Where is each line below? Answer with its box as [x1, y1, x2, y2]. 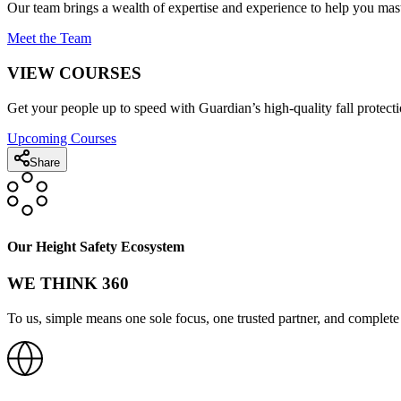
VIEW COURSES [7, 64, 141, 83]
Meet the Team [7, 30, 91, 47]
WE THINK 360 [7, 273, 129, 293]
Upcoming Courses [7, 130, 116, 146]
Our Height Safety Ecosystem [7, 238, 184, 254]
